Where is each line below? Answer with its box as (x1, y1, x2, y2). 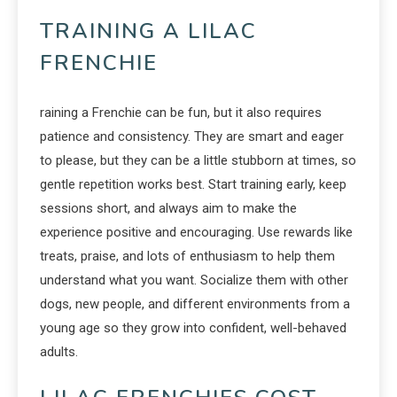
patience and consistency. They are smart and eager (40, 128, 344, 144)
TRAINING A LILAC (40, 16, 257, 45)
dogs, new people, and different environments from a (40, 295, 350, 312)
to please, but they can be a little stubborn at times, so (40, 152, 356, 168)
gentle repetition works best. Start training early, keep (40, 175, 346, 192)
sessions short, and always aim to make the (40, 199, 297, 216)
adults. (40, 343, 78, 360)
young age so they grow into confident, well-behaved (40, 319, 346, 336)
